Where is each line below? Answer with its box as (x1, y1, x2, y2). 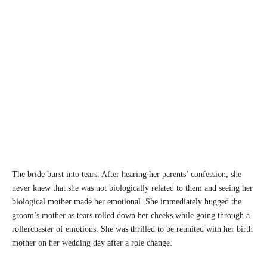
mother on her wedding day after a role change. (12, 238, 172, 248)
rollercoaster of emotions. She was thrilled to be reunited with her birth (12, 225, 253, 234)
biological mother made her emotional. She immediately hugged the (12, 197, 241, 207)
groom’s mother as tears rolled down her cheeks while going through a (12, 211, 250, 221)
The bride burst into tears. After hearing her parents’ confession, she (12, 170, 241, 179)
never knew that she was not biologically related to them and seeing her (12, 184, 253, 193)
